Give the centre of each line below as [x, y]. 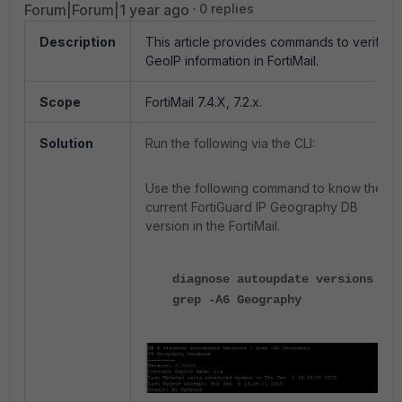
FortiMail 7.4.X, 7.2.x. [204, 102]
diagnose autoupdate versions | [280, 279]
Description [78, 42]
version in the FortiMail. [213, 226]
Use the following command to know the [264, 188]
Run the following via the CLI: [230, 143]
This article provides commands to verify [266, 42]
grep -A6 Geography [237, 300]
